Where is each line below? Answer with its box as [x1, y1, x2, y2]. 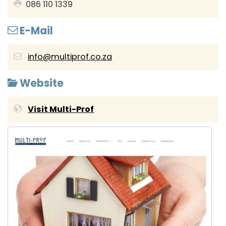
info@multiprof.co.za [28, 51, 112, 63]
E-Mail [18, 23, 53, 38]
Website [18, 76, 64, 91]
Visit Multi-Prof [28, 103, 94, 116]
